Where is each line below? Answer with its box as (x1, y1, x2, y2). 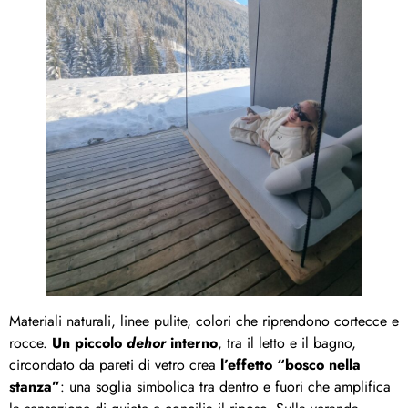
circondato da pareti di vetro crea (9, 354, 220, 376)
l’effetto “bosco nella (220, 354, 361, 376)
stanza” (9, 376, 60, 398)
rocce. (9, 332, 52, 354)
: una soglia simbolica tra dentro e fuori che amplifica (60, 376, 391, 398)
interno (166, 332, 218, 354)
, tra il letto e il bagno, (218, 332, 356, 354)
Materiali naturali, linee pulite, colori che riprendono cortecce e (9, 311, 399, 332)
